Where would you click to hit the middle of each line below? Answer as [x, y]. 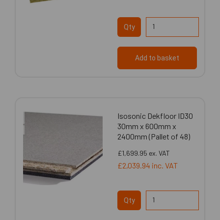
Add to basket [157, 58]
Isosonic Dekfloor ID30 [155, 115]
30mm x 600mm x [147, 126]
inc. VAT [165, 165]
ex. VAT [159, 153]
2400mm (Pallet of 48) [154, 136]
